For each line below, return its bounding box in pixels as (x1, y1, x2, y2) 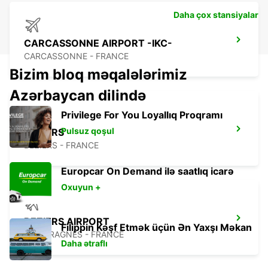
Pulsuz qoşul (61, 126, 114, 136)
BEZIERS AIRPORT (24, 215, 109, 228)
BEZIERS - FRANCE (24, 140, 99, 151)
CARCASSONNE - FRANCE (24, 51, 129, 62)
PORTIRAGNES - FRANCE (24, 229, 124, 240)
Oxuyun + (61, 182, 101, 193)
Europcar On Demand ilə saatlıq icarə (61, 165, 234, 178)
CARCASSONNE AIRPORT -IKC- (24, 37, 172, 50)
